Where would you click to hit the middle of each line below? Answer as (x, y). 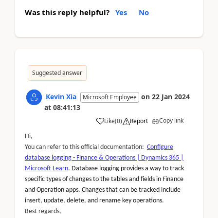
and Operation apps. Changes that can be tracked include (103, 190)
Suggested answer (57, 73)
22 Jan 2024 (171, 96)
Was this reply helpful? (67, 12)
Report (139, 121)
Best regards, (43, 211)
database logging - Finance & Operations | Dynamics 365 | (104, 158)
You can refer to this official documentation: (85, 147)
